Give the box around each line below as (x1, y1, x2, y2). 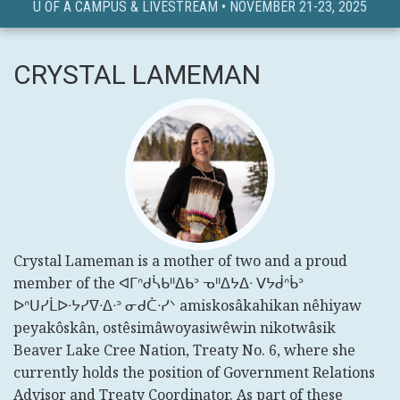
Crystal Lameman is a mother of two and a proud (13, 251, 347, 271)
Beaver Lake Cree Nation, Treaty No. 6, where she (13, 340, 355, 360)
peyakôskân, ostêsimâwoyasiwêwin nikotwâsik (13, 318, 336, 337)
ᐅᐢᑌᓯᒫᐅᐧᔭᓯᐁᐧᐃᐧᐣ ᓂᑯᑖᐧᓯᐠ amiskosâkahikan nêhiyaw (13, 296, 362, 315)
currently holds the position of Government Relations (13, 362, 375, 382)
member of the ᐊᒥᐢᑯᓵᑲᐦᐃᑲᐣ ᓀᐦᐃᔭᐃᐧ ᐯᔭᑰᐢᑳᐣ (13, 273, 304, 293)
